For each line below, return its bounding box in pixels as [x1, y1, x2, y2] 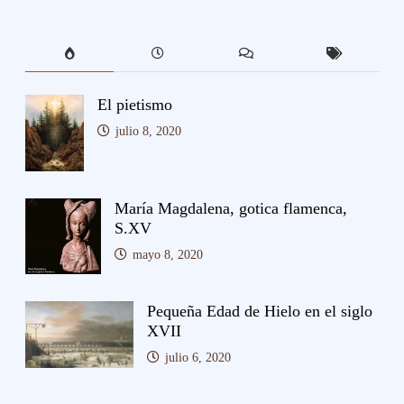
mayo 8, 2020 [133, 247, 204, 262]
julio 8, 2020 [115, 124, 182, 138]
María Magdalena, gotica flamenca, [115, 198, 348, 217]
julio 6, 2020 [165, 350, 232, 364]
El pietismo [97, 95, 173, 114]
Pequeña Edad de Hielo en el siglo [147, 301, 373, 320]
